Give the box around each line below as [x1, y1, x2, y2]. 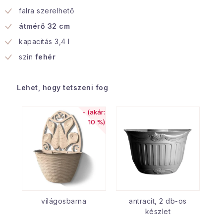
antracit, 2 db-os [129, 196, 187, 205]
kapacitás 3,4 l [19, 37, 70, 46]
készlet [145, 207, 170, 216]
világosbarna [41, 196, 87, 205]
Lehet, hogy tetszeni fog [17, 83, 108, 92]
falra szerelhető [19, 6, 74, 15]
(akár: [85, 108, 106, 116]
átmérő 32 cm [19, 22, 70, 30]
